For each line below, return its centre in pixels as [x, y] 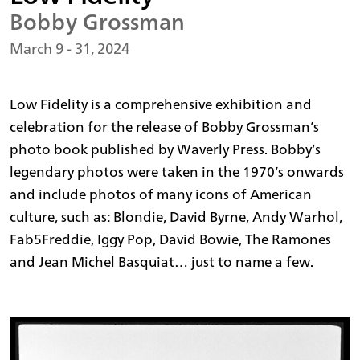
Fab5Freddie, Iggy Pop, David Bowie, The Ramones [170, 239]
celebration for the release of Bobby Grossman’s [164, 127]
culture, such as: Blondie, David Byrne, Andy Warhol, [176, 217]
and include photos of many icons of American [161, 194]
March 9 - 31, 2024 [70, 49]
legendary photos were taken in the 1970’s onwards [177, 172]
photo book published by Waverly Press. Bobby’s [165, 149]
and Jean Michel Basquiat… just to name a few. [162, 262]
